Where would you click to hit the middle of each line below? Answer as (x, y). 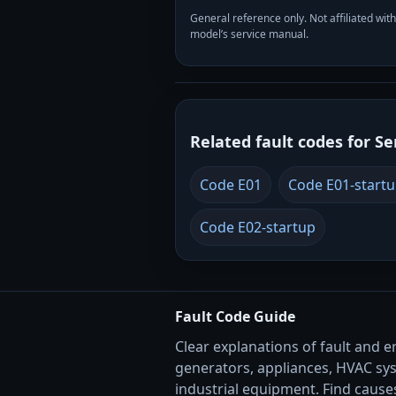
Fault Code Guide (235, 316)
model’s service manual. (249, 34)
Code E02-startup (258, 227)
